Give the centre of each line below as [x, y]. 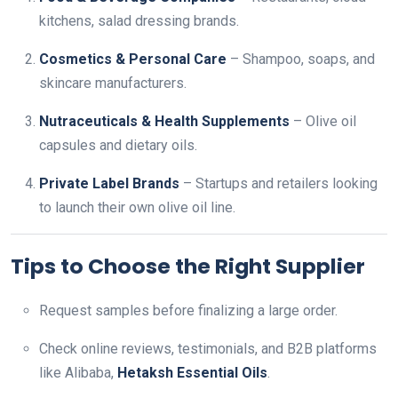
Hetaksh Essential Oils [192, 373]
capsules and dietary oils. [118, 145]
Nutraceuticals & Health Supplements [164, 121]
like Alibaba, [78, 373]
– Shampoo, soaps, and [301, 59]
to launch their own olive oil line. [137, 207]
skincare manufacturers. [113, 83]
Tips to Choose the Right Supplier [188, 266]
